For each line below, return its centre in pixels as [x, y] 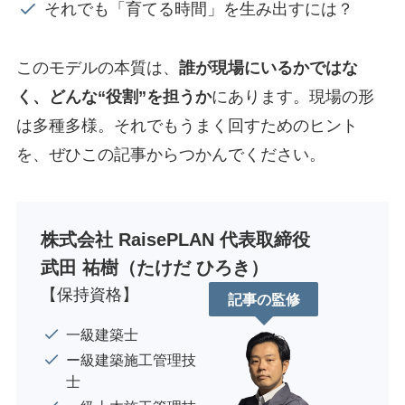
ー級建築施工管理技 [131, 359]
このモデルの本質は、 [97, 67]
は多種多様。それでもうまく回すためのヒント [187, 125]
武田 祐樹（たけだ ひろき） [154, 267]
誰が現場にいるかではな [268, 67]
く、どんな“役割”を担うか [113, 96]
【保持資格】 [89, 294]
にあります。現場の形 [292, 96]
